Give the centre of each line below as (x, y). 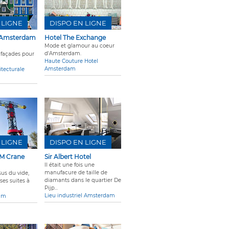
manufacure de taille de (76, 173)
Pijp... (51, 188)
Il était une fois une (70, 165)
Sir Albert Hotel (68, 157)
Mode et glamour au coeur (79, 46)
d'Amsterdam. (63, 54)
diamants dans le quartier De (83, 180)
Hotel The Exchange (75, 38)
